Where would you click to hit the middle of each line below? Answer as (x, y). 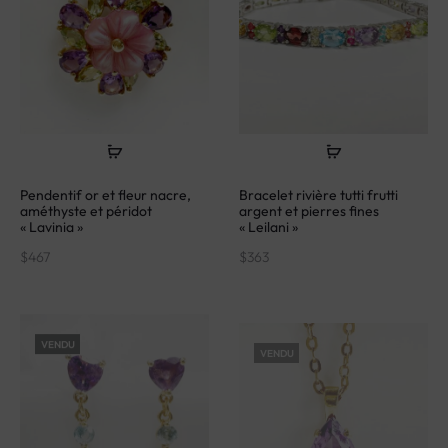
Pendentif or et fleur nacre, (105, 188)
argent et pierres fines (309, 204)
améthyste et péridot (86, 204)
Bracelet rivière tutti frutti (318, 188)
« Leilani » (268, 220)
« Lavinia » (51, 220)
